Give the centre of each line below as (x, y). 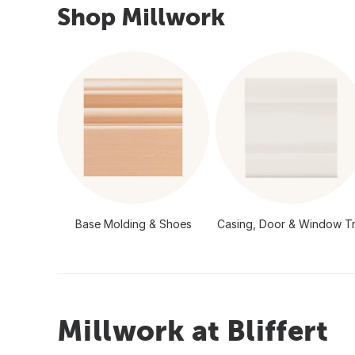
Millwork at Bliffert (193, 330)
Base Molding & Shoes (133, 223)
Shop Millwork (141, 16)
